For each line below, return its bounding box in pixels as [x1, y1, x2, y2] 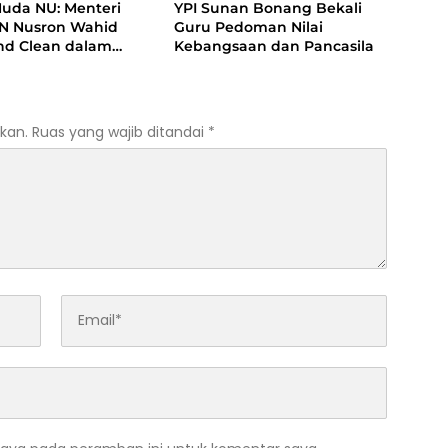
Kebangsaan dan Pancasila [173, 36, 374, 55]
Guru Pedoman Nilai [173, 17, 323, 36]
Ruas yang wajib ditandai [32, 121, 208, 142]
